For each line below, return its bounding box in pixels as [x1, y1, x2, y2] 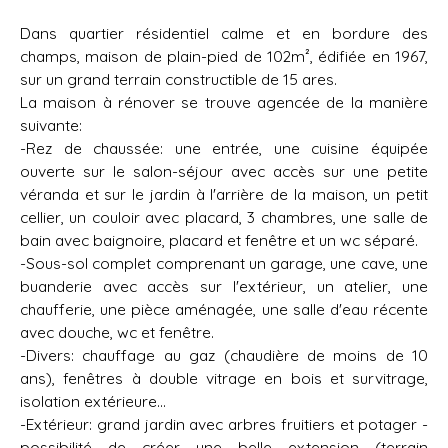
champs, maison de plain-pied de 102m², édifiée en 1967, [20, 46, 428, 67]
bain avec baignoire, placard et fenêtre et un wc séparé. [20, 230, 418, 251]
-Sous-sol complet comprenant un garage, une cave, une [20, 253, 428, 274]
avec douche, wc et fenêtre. [20, 322, 214, 343]
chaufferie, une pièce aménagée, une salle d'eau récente [20, 299, 428, 320]
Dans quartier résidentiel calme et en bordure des [20, 23, 428, 44]
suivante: [20, 115, 82, 136]
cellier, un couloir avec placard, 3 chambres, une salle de [20, 207, 428, 228]
